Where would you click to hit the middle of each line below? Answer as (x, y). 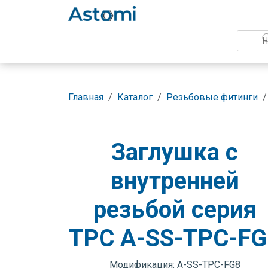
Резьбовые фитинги (212, 97)
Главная (86, 97)
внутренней (175, 181)
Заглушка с (175, 152)
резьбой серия (175, 210)
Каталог (135, 97)
